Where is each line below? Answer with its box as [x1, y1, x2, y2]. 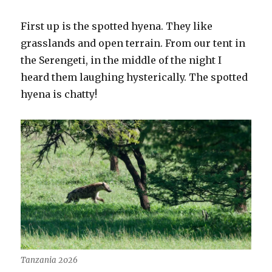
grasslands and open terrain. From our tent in [21, 37, 246, 50]
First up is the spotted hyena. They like [21, 20, 213, 33]
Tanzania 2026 [21, 254, 78, 265]
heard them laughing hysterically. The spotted [21, 71, 248, 84]
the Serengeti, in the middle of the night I [21, 54, 222, 67]
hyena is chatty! [21, 88, 98, 101]
